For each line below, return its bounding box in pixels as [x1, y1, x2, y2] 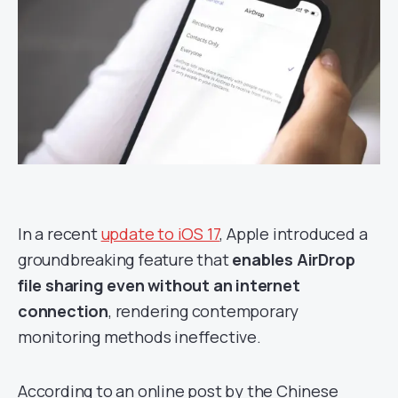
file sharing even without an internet [18, 275, 300, 296]
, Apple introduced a [219, 223, 368, 244]
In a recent [18, 223, 101, 244]
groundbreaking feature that [18, 249, 233, 270]
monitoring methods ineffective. [18, 326, 261, 347]
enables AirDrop [232, 249, 355, 270]
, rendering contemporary [108, 300, 299, 322]
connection [18, 300, 109, 322]
